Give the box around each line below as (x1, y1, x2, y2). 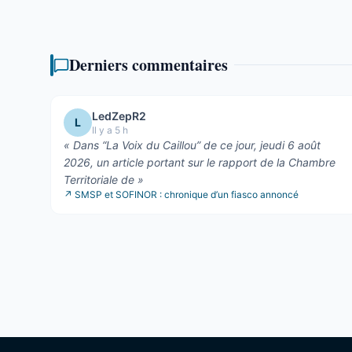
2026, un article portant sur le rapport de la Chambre (64, 155, 335, 169)
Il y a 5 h (92, 123, 128, 136)
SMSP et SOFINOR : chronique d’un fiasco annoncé (75, 188, 299, 200)
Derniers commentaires (69, 53, 228, 76)
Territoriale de (64, 172, 134, 186)
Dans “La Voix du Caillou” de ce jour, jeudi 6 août (73, 137, 321, 152)
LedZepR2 (92, 108, 146, 123)
